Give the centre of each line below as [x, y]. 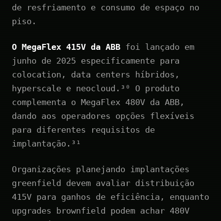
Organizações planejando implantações [101, 169]
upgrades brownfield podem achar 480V [101, 210]
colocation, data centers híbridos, [96, 74]
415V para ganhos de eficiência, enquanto [110, 197]
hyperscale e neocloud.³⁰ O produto [96, 88]
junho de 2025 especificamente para [96, 60]
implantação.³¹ [46, 143]
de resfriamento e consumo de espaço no [106, 7]
